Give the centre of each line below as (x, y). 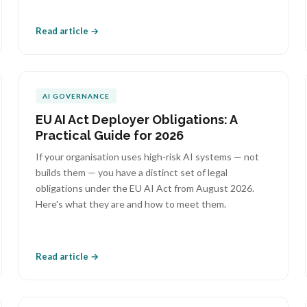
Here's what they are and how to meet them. (131, 204)
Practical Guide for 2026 (109, 135)
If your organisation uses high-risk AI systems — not (147, 157)
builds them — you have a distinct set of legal (131, 172)
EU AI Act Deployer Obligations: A (136, 120)
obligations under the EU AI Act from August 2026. (145, 188)
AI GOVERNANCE (76, 96)
